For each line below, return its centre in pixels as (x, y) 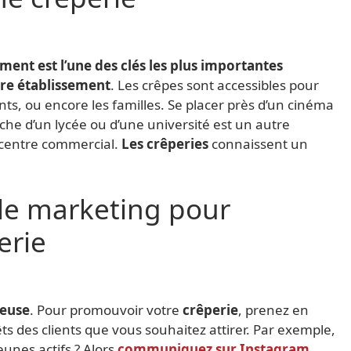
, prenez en (273, 309)
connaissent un (258, 143)
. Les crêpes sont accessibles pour (215, 85)
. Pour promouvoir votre (106, 309)
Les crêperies (165, 143)
